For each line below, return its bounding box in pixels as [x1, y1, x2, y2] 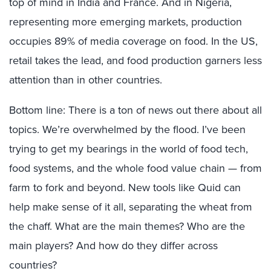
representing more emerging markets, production [9, 14, 242, 30]
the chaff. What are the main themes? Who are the [9, 218, 245, 234]
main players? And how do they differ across [9, 238, 218, 253]
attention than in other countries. [9, 72, 162, 88]
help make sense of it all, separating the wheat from [9, 199, 252, 215]
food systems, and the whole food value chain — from [9, 160, 262, 176]
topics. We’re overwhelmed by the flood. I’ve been [9, 122, 246, 137]
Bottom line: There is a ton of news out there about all [9, 102, 262, 118]
